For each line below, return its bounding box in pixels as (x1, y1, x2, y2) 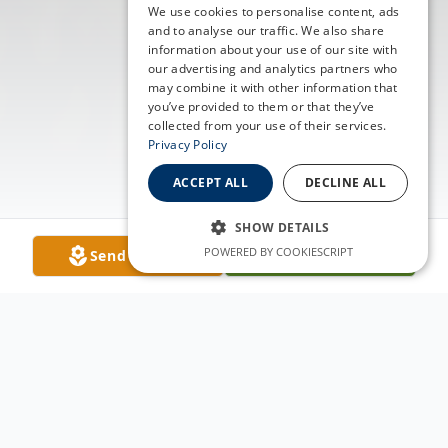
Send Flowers (89, 246, 191, 265)
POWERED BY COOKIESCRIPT (203, 244, 353, 259)
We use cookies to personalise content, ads (148, 3, 400, 20)
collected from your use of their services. (148, 117, 387, 134)
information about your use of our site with (148, 41, 397, 58)
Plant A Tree (286, 246, 378, 265)
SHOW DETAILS (234, 219, 330, 236)
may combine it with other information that (148, 79, 398, 96)
